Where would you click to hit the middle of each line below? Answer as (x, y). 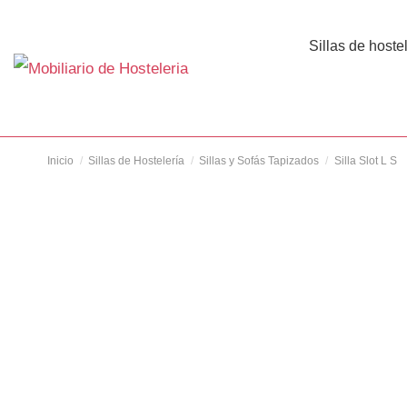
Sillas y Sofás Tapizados (259, 161)
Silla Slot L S (365, 161)
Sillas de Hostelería (137, 161)
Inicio (60, 161)
